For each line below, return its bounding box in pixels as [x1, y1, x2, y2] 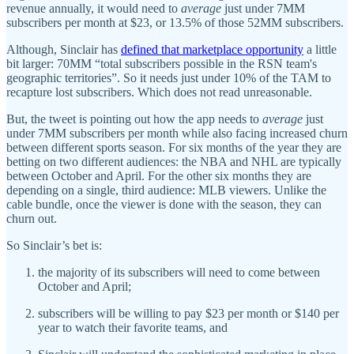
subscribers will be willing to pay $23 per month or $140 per [38, 307, 339, 321]
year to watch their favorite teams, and [38, 321, 228, 335]
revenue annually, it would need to [6, 2, 181, 16]
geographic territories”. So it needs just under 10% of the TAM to [6, 71, 331, 85]
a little [303, 43, 337, 57]
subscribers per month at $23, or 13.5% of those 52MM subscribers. [6, 16, 344, 30]
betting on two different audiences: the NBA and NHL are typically [6, 155, 341, 169]
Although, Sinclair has [6, 43, 121, 57]
